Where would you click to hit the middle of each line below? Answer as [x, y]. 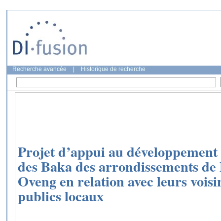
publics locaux [61, 196]
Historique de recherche [113, 69]
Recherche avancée [39, 69]
